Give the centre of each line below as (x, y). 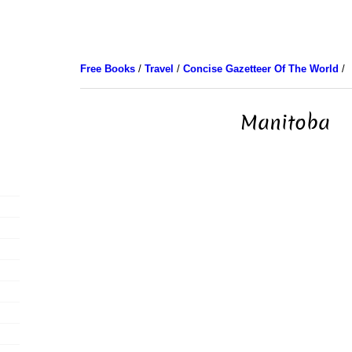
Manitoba (285, 123)
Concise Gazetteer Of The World (260, 69)
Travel (159, 69)
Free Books (107, 69)
